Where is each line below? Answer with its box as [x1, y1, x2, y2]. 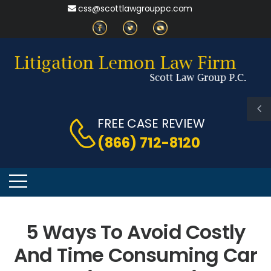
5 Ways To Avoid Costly [25, 218, 246, 246]
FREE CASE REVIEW [97, 115, 205, 132]
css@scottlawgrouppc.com [76, 2, 193, 15]
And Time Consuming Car [13, 241, 258, 269]
